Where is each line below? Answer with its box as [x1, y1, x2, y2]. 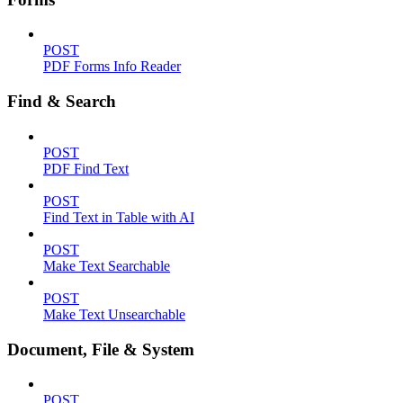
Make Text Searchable [43, 257, 170, 273]
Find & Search [7, 92, 116, 112]
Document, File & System [7, 339, 194, 359]
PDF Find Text [43, 160, 129, 176]
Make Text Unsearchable [43, 306, 185, 322]
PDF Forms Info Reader [43, 58, 181, 75]
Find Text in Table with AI [43, 209, 194, 225]
